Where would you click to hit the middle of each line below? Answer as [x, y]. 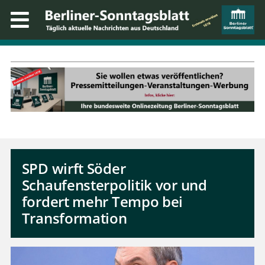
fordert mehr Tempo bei [102, 202]
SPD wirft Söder [74, 169]
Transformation [74, 218]
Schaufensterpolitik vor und [114, 185]
